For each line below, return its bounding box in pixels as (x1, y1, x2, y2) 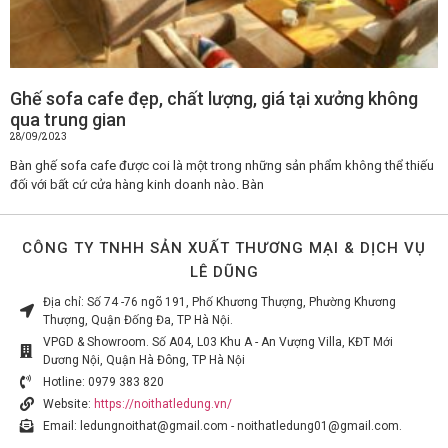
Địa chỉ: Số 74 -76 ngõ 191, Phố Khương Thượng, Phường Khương (42, 294, 396, 309)
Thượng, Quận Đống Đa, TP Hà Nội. (42, 312, 233, 327)
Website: (42, 396, 94, 411)
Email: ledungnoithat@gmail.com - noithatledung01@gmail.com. (42, 418, 402, 433)
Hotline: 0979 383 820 (42, 374, 164, 389)
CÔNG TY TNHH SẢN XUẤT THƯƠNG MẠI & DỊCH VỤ (22, 238, 426, 257)
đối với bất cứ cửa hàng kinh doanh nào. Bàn (10, 176, 264, 192)
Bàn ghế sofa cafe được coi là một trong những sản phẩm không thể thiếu (10, 157, 434, 173)
